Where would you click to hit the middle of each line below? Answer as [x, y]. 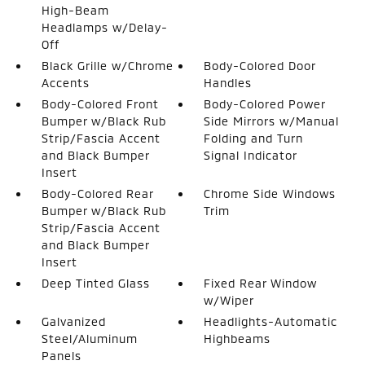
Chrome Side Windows [270, 193]
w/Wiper [229, 300]
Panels [61, 356]
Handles [228, 83]
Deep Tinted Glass [95, 283]
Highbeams [237, 339]
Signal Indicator [251, 155]
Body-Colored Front [100, 104]
